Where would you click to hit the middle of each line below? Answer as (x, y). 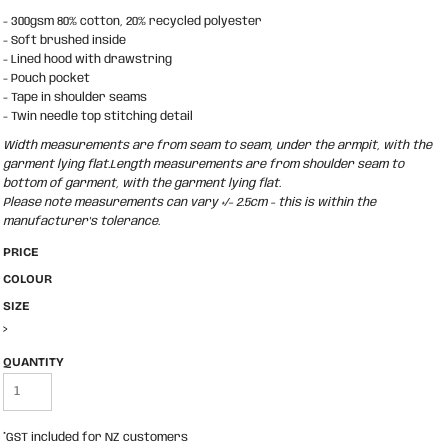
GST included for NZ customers (97, 437)
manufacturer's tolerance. (83, 221)
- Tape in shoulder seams (75, 97)
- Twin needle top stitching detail (98, 116)
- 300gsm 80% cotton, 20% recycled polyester (132, 21)
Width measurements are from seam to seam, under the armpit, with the (217, 145)
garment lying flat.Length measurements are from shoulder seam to (203, 164)
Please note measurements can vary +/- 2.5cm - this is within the (189, 202)
